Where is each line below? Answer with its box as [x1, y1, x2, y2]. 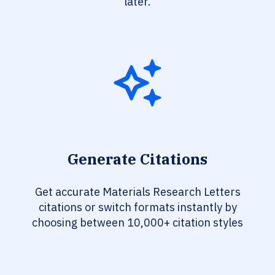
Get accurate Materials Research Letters [34, 185, 241, 199]
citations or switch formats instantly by [38, 200, 237, 215]
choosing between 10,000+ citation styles [32, 215, 243, 230]
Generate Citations [68, 149, 207, 169]
